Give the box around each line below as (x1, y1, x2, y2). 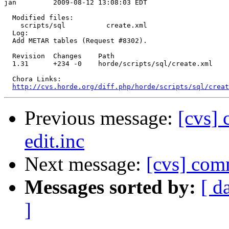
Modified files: (4, 14, 74, 22)
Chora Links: (4, 75, 61, 83)
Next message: (25, 153, 146, 175)
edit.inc (25, 130, 84, 152)
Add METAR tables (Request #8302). (4, 37, 147, 45)
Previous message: (25, 107, 178, 129)
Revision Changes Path (4, 52, 114, 60)
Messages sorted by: (25, 176, 196, 198)
